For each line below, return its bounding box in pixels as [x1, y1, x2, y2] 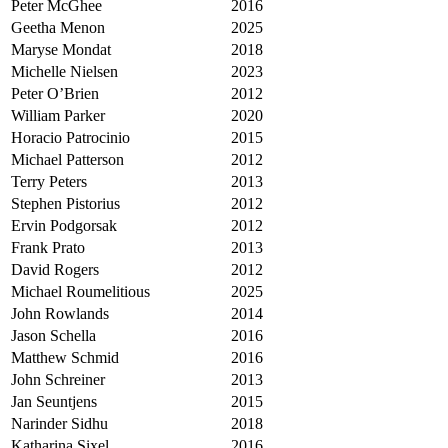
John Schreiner [11, 370, 105, 388]
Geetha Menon [11, 18, 117, 36]
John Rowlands [11, 304, 109, 322]
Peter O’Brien [11, 84, 99, 102]
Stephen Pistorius [11, 194, 120, 212]
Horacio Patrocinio [11, 128, 130, 146]
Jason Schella [11, 326, 96, 344]
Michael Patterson [11, 150, 124, 168]
